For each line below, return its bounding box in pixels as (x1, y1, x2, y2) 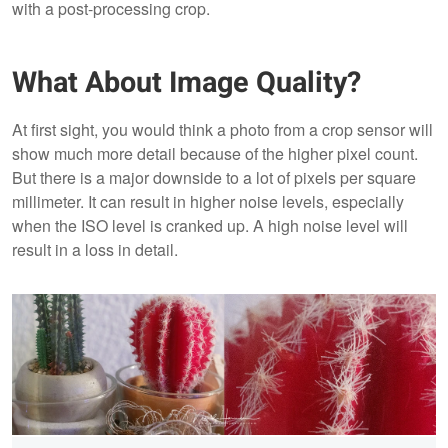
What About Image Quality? (12, 61, 361, 104)
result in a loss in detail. (12, 237, 182, 261)
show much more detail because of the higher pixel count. (12, 141, 418, 165)
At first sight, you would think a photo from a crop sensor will (12, 117, 433, 141)
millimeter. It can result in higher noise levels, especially (12, 189, 404, 213)
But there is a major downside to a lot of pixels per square (12, 165, 416, 189)
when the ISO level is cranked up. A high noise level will (12, 213, 408, 237)
